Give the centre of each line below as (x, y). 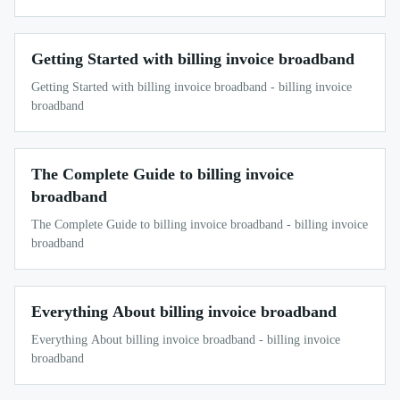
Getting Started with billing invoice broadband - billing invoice (192, 87)
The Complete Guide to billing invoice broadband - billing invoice (200, 224)
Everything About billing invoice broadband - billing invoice (186, 339)
